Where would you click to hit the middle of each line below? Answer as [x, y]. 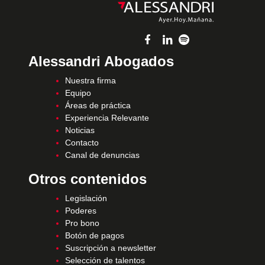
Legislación [86, 198]
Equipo [78, 93]
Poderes [81, 211]
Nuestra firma [91, 81]
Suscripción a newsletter [111, 248]
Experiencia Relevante [107, 118]
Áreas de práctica [98, 106]
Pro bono [82, 223]
